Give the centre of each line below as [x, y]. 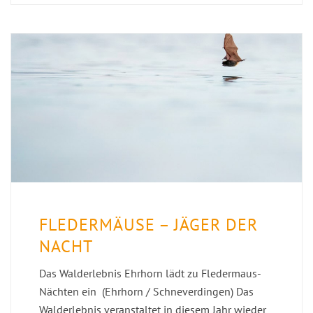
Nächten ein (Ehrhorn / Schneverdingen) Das [146, 292]
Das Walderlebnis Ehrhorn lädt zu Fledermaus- [150, 274]
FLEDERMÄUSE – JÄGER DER [148, 225]
